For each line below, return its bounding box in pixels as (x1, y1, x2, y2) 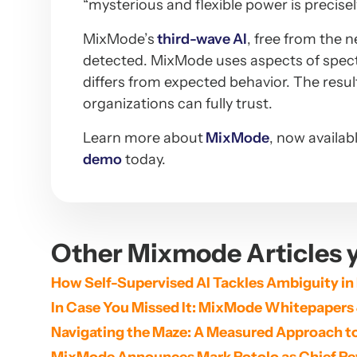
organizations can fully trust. (83, 95, 273, 112)
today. (122, 151, 166, 168)
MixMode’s (83, 30, 155, 48)
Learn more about (83, 129, 203, 147)
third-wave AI (155, 30, 247, 48)
